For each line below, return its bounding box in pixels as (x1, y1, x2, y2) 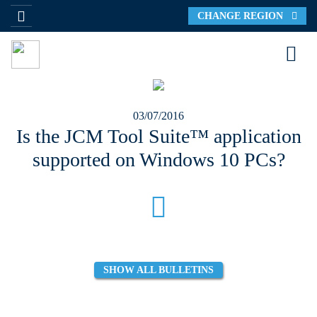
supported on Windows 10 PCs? (32, 149, 285, 171)
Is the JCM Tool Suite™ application (16, 125, 301, 147)
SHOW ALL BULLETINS (103, 264, 214, 275)
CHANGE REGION (197, 10, 292, 21)
